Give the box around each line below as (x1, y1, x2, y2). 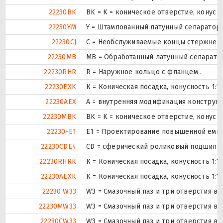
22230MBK (43, 112, 76, 121)
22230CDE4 (41, 142, 76, 151)
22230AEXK (41, 172, 76, 181)
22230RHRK (39, 157, 76, 166)
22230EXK (45, 82, 76, 91)
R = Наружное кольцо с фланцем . (86, 67, 202, 76)
